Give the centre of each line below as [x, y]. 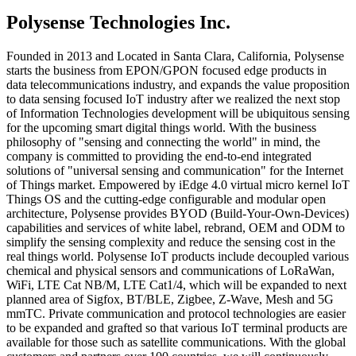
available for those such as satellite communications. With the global [176, 342]
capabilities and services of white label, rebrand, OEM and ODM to [176, 227]
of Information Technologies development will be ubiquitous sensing [178, 113]
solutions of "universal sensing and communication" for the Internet [175, 170]
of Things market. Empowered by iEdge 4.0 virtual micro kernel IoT [178, 184]
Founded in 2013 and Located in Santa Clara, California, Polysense [175, 56]
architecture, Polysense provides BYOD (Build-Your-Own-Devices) [178, 213]
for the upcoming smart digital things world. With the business [161, 127]
